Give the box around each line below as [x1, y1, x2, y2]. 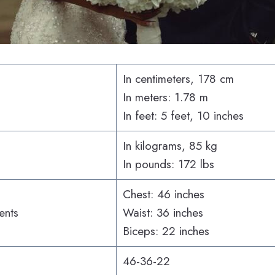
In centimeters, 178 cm [122, 70, 238, 87]
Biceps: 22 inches [122, 222, 209, 239]
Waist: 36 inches [122, 204, 203, 221]
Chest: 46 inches [122, 185, 204, 203]
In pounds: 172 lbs [122, 155, 218, 172]
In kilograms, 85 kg [122, 137, 221, 154]
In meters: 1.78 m [122, 88, 208, 106]
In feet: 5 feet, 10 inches [122, 107, 244, 124]
